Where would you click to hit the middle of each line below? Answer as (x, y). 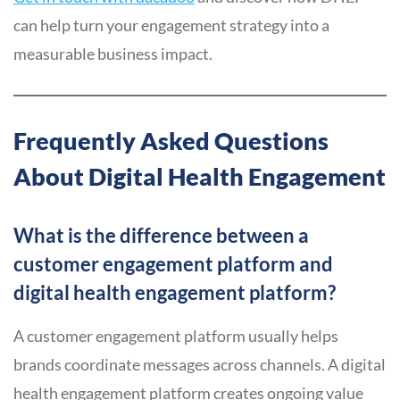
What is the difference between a (161, 236)
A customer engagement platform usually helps (176, 336)
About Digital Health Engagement (200, 177)
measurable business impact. (113, 54)
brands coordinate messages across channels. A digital (200, 365)
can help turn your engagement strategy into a (171, 25)
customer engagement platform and (173, 264)
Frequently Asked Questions (171, 141)
